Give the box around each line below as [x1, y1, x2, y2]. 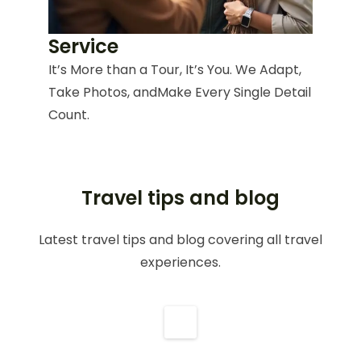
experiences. [140, 253, 221, 272]
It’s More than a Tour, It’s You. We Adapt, [48, 60, 301, 80]
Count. [48, 106, 89, 125]
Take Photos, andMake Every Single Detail [48, 83, 311, 102]
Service [48, 33, 118, 60]
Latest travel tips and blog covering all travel [39, 230, 322, 250]
